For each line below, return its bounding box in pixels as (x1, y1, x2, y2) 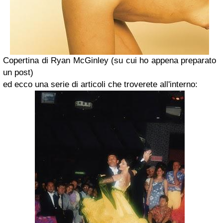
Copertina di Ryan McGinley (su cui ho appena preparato (3, 56, 216, 65)
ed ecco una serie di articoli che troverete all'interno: (3, 80, 198, 89)
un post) (3, 68, 33, 77)
